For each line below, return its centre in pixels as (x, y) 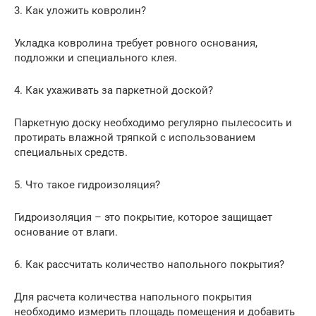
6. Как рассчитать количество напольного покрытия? (149, 264)
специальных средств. (71, 152)
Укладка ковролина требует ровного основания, (136, 43)
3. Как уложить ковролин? (80, 10)
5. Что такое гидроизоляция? (87, 184)
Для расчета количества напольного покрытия (133, 297)
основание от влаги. (66, 232)
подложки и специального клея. (96, 57)
